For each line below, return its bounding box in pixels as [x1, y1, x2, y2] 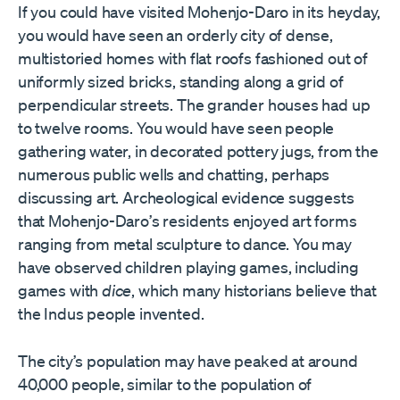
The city [18, 350, 73, 371]
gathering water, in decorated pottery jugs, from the [18, 140, 379, 161]
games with [18, 279, 103, 300]
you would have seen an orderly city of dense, [18, 24, 333, 45]
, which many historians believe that [131, 279, 377, 300]
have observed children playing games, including [18, 256, 359, 277]
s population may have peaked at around [75, 350, 358, 371]
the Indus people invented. [18, 303, 204, 323]
